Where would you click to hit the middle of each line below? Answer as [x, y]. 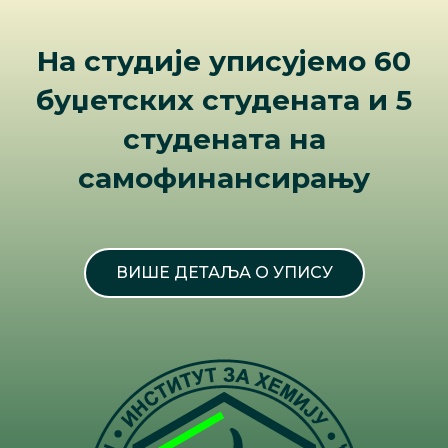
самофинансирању [224, 177]
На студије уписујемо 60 [224, 60]
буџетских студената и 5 [224, 99]
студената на [224, 138]
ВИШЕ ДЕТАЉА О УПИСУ [224, 272]
